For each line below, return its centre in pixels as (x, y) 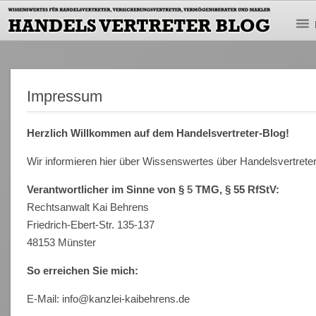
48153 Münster (62, 242)
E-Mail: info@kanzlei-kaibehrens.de (109, 298)
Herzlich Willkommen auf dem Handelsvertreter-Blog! (158, 133)
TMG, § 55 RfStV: (236, 189)
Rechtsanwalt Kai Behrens (88, 207)
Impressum (65, 96)
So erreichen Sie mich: (83, 270)
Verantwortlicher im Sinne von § (107, 189)
